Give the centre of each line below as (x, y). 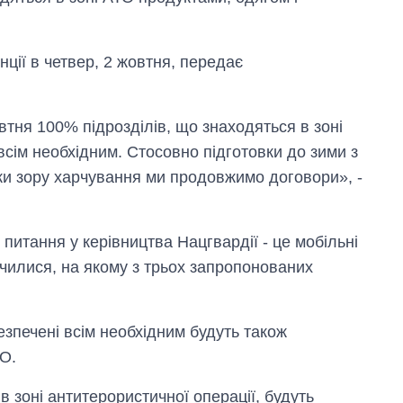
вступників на (310, 261)
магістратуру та (316, 295)
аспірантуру (304, 312)
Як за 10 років (311, 227)
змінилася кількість (328, 244)
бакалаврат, (304, 278)
